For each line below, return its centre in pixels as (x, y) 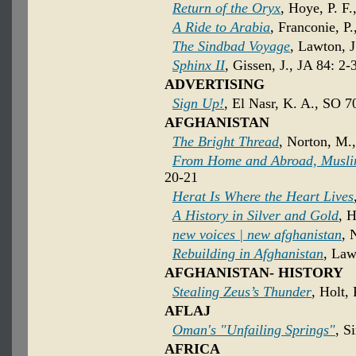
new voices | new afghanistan (257, 235)
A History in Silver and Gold (255, 216)
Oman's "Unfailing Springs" (254, 330)
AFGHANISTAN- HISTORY (254, 273)
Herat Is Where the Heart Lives (263, 197)
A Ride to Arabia (221, 27)
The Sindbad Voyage (231, 46)
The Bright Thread (226, 142)
